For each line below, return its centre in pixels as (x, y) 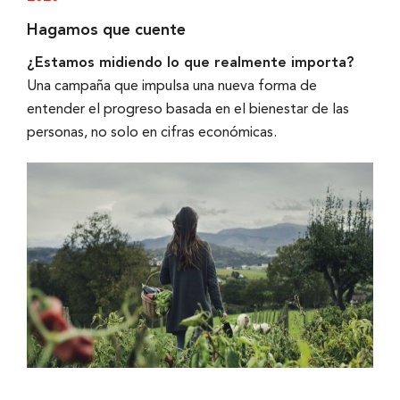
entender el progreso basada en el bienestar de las (187, 110)
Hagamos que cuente (106, 31)
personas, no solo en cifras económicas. (151, 133)
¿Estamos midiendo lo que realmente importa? (190, 64)
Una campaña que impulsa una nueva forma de (171, 87)
